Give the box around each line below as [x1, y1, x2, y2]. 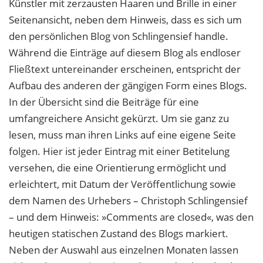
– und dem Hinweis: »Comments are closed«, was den [9, 210, 254, 224]
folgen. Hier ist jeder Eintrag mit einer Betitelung [9, 144, 230, 159]
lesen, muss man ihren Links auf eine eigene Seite [9, 128, 236, 142]
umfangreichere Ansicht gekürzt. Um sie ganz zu [9, 112, 229, 126]
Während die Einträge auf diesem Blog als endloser [9, 46, 241, 60]
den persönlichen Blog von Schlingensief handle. [9, 29, 228, 43]
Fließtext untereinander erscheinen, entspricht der [9, 62, 241, 76]
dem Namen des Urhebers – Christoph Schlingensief [9, 194, 248, 208]
